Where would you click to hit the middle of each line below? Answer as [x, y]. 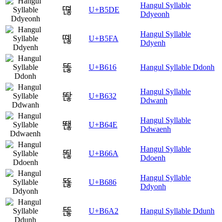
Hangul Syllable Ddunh [177, 211]
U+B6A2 [104, 211]
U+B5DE [104, 10]
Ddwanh [154, 101]
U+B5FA [104, 39]
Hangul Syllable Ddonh [177, 67]
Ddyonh [153, 187]
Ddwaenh [156, 129]
